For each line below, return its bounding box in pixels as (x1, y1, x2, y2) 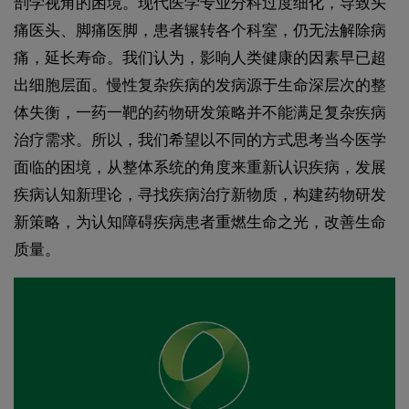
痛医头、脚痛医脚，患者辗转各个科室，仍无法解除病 (14, 21, 386, 39)
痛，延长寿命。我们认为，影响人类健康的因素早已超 (14, 48, 386, 67)
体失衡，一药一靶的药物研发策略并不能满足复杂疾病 (14, 103, 386, 121)
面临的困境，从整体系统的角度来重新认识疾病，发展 (14, 158, 386, 176)
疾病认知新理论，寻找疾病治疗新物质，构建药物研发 (14, 185, 386, 204)
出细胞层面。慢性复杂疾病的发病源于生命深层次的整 (14, 76, 386, 94)
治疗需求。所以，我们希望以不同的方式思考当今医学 (14, 131, 386, 149)
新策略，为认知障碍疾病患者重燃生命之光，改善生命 (14, 213, 386, 231)
